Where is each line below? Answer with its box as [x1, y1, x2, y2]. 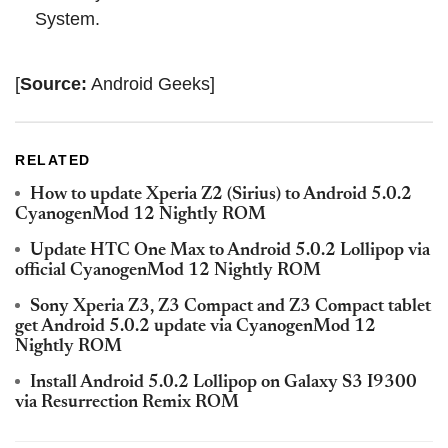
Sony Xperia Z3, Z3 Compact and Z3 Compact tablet [30, 298, 431, 317]
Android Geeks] [87, 74, 215, 95]
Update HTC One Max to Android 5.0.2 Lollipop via [30, 242, 430, 261]
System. [35, 9, 100, 30]
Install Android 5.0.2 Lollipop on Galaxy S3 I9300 [30, 374, 417, 393]
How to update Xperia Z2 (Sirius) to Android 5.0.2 [30, 186, 412, 205]
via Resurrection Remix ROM [15, 394, 239, 413]
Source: [20, 74, 87, 95]
